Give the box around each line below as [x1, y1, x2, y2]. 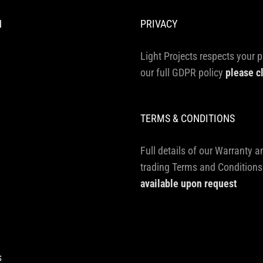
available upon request [140, 177, 237, 190]
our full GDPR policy [140, 66, 225, 79]
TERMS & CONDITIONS [140, 112, 235, 124]
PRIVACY [140, 17, 177, 30]
